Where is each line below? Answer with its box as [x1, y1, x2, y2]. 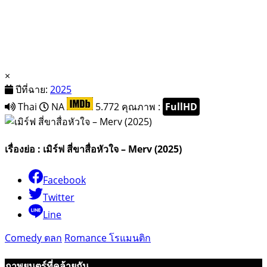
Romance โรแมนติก [64, 231, 151, 245]
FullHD [165, 100, 197, 113]
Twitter [43, 191, 74, 204]
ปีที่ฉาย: [13, 82, 50, 96]
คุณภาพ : [122, 100, 163, 113]
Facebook [43, 173, 86, 187]
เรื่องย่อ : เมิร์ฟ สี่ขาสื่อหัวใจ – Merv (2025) [5, 142, 182, 156]
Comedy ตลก [5, 231, 62, 245]
